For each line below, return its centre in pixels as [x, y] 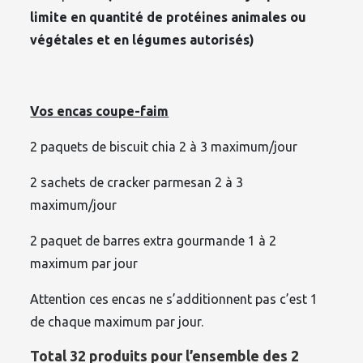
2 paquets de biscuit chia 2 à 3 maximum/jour [164, 147]
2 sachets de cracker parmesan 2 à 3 [137, 183]
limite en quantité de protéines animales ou [169, 17]
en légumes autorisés [182, 40]
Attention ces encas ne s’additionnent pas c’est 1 [174, 299]
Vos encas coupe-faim [100, 111]
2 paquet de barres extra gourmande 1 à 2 [154, 241]
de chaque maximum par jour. [117, 322]
